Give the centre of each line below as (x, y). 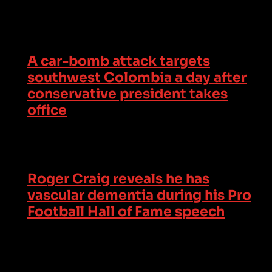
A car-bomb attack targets (119, 61)
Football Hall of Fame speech (126, 212)
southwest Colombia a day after (137, 77)
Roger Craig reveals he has (118, 179)
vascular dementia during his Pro (139, 195)
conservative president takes (127, 93)
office (47, 110)
